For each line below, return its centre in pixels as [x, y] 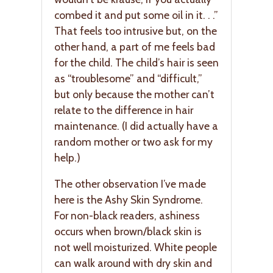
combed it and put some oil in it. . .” [136, 15]
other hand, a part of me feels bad [135, 46]
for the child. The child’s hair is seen [136, 62]
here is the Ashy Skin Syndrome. [129, 200]
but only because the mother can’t [134, 94]
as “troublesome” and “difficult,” [128, 78]
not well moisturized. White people [136, 247]
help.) [67, 157]
